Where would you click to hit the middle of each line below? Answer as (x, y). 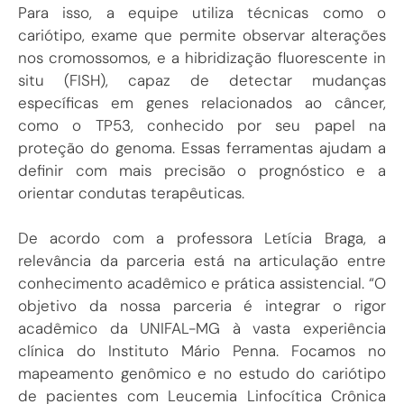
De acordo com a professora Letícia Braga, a (202, 239)
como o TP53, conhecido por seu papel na (202, 125)
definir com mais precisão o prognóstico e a (202, 170)
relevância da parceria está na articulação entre (202, 261)
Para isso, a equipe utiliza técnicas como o (202, 12)
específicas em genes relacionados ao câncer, (202, 102)
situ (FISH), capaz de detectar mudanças (202, 80)
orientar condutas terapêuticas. (131, 193)
